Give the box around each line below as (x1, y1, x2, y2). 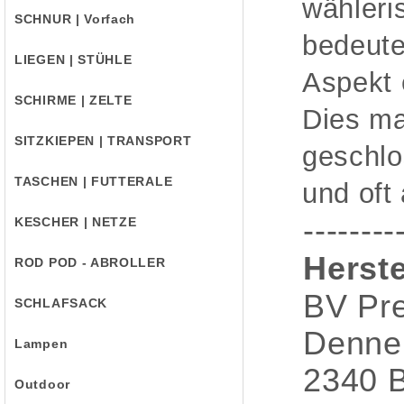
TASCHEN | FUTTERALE (14, 174, 173, 188)
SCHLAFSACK (14, 296, 107, 310)
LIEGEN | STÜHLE (14, 52, 133, 67)
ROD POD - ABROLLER (14, 255, 166, 270)
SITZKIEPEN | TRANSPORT (14, 133, 192, 148)
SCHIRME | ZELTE (14, 93, 133, 107)
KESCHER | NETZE (14, 215, 137, 229)
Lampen (14, 336, 69, 351)
